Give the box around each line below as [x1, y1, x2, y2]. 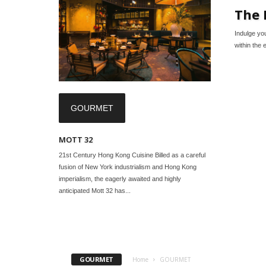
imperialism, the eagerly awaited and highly [59, 175, 181, 182]
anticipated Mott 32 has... [59, 186, 131, 194]
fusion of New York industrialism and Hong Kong [59, 163, 197, 170]
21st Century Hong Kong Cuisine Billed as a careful [59, 151, 205, 159]
